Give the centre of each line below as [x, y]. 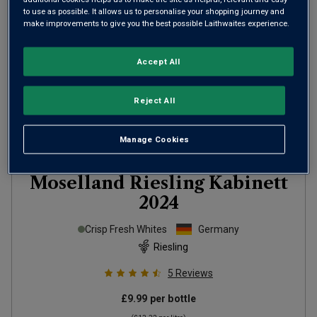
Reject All [155, 100]
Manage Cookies [154, 139]
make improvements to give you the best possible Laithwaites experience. [157, 23]
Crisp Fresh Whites [126, 229]
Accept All [158, 61]
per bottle [172, 299]
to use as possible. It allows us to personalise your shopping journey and [154, 11]
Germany [219, 229]
